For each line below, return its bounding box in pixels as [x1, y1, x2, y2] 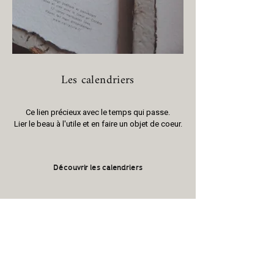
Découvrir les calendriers [53, 159, 143, 174]
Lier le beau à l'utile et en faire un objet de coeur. [13, 118, 182, 130]
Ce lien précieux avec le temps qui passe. [26, 106, 170, 118]
